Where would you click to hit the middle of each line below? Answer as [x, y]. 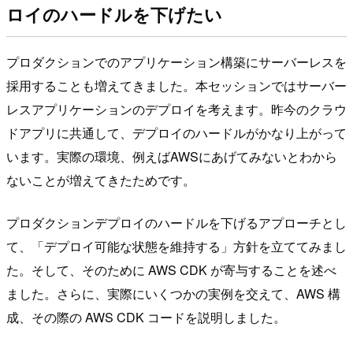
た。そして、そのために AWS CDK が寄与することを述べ [171, 270]
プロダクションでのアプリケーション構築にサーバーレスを [176, 62]
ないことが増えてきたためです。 [101, 180]
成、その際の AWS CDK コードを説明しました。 [146, 318]
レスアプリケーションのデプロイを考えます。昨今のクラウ [176, 110]
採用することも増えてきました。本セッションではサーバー [176, 86]
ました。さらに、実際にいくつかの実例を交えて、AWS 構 [173, 294]
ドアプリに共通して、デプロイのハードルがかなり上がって [176, 133]
